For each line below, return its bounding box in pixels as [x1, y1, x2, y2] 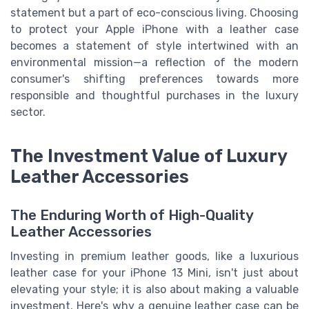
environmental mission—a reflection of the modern [10, 56, 299, 70]
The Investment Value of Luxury [10, 145, 287, 166]
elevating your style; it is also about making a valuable [10, 283, 299, 297]
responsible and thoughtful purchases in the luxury [10, 89, 299, 103]
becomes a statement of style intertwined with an [10, 39, 299, 53]
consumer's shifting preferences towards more [10, 72, 299, 86]
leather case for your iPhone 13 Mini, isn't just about [10, 266, 299, 280]
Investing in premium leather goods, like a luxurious [10, 250, 299, 263]
